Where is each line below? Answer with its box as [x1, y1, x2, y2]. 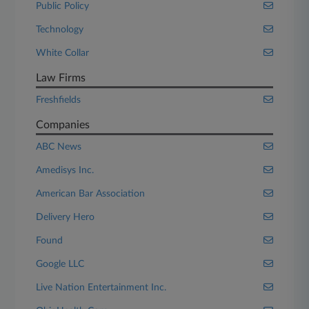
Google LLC [36, 259, 85, 269]
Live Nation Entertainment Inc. [36, 283, 167, 292]
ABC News [36, 142, 82, 152]
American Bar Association [36, 189, 146, 199]
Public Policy [36, 1, 90, 11]
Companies [36, 119, 90, 130]
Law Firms [36, 72, 86, 83]
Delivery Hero [36, 212, 95, 222]
